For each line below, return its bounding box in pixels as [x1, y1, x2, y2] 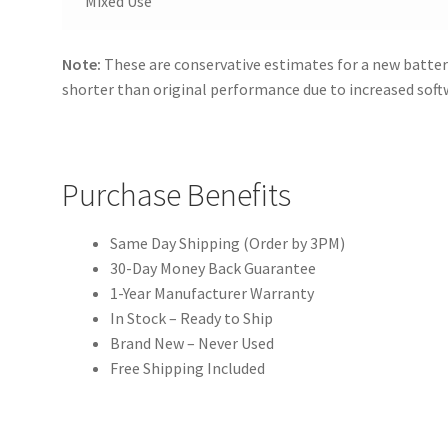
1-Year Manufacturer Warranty [110, 283, 315, 303]
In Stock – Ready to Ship [110, 308, 274, 328]
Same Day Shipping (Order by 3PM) [110, 233, 346, 253]
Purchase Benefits [62, 174, 292, 215]
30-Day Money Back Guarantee [110, 258, 317, 278]
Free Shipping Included [110, 358, 266, 378]
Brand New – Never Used [110, 333, 275, 353]
